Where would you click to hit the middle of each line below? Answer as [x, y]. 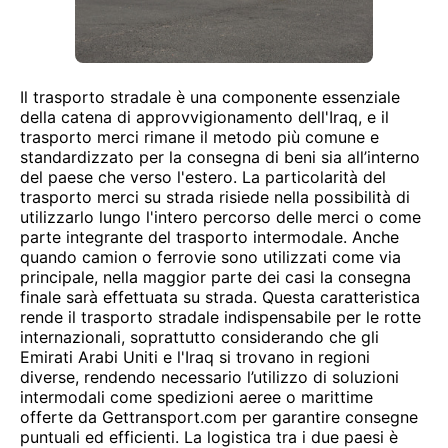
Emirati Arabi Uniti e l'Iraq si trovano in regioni [195, 357]
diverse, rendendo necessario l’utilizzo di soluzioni [209, 377]
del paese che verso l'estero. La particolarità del [203, 177]
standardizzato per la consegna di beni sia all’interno [220, 157]
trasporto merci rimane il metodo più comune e [199, 137]
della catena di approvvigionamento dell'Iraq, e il [204, 117]
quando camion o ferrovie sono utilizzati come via [210, 257]
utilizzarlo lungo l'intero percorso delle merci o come [220, 217]
